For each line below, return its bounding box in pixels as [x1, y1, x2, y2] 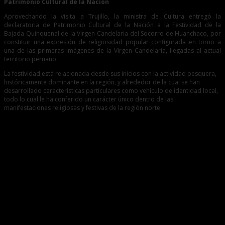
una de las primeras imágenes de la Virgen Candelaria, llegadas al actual [4, 46, 221, 55]
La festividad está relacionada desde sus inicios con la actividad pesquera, [4, 69, 216, 78]
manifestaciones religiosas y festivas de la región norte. [4, 103, 162, 113]
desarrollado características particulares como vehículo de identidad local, [4, 86, 218, 95]
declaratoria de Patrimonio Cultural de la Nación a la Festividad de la [4, 21, 221, 30]
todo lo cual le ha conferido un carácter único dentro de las [4, 95, 173, 104]
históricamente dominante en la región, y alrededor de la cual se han [4, 78, 200, 87]
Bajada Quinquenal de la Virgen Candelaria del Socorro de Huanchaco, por [4, 29, 221, 38]
